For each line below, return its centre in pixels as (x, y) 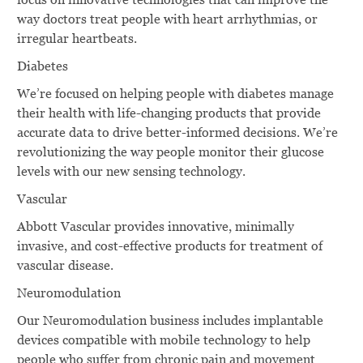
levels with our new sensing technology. (131, 171)
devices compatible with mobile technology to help (163, 340)
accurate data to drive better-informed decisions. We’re (177, 132)
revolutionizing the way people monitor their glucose (170, 152)
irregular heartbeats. (77, 38)
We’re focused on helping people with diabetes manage (175, 93)
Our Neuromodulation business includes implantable (170, 320)
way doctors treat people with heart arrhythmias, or (167, 19)
